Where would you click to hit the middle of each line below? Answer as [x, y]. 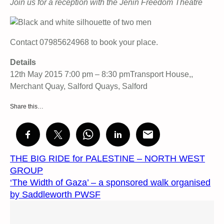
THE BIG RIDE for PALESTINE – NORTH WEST [107, 159]
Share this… [27, 107]
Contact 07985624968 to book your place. [84, 42]
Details [23, 62]
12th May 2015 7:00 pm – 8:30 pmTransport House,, [101, 74]
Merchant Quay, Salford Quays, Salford [79, 86]
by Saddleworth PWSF [55, 195]
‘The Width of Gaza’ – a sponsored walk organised [110, 183]
